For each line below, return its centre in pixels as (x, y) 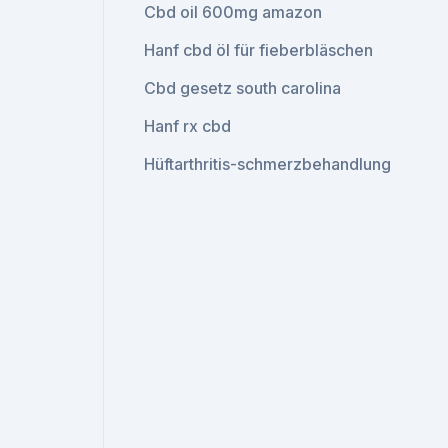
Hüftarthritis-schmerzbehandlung (268, 164)
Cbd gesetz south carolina (243, 88)
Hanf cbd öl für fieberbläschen (259, 50)
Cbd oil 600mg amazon (233, 12)
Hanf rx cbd (188, 126)
